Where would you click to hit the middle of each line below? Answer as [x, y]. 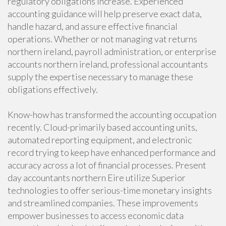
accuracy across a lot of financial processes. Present [107, 165]
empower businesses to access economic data [96, 215]
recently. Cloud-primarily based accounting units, [102, 127]
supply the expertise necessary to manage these [100, 77]
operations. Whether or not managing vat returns [102, 39]
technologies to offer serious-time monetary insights [110, 190]
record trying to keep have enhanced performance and [111, 152]
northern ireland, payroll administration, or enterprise [112, 51]
